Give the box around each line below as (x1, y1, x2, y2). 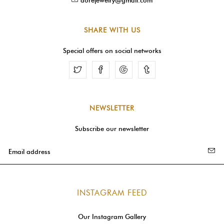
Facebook (104, 65, 138, 75)
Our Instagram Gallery (78, 212, 146, 220)
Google (127, 65, 154, 75)
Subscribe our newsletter (75, 124, 149, 132)
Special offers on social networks (62, 46, 161, 54)
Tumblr (150, 65, 174, 75)
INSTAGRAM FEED (76, 187, 147, 197)
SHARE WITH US (83, 25, 140, 34)
